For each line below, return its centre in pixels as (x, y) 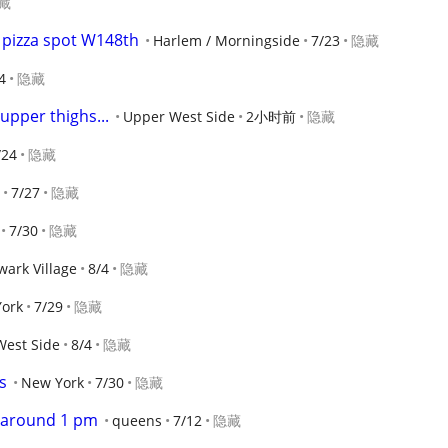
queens (137, 420)
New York (52, 382)
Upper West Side (179, 116)
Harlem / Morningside (226, 40)
